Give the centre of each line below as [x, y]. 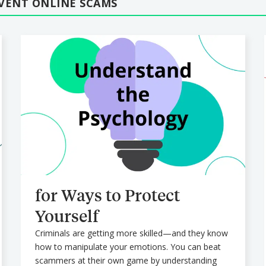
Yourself [66, 216]
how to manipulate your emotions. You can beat [128, 246]
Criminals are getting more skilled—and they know [131, 233]
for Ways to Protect [107, 195]
